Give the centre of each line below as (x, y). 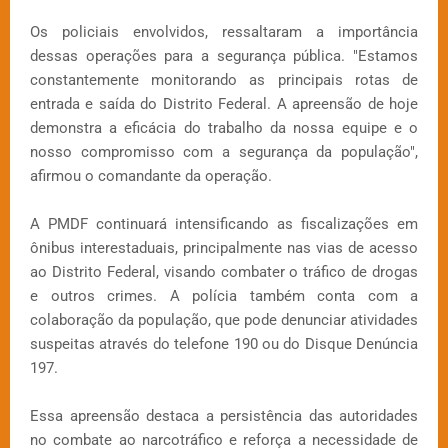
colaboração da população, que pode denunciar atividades (224, 320)
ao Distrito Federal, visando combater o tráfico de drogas (224, 272)
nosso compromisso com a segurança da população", (224, 152)
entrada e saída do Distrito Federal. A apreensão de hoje (224, 104)
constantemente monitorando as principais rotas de (224, 80)
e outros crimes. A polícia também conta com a (224, 296)
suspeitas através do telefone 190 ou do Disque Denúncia (224, 344)
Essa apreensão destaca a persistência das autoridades (224, 416)
